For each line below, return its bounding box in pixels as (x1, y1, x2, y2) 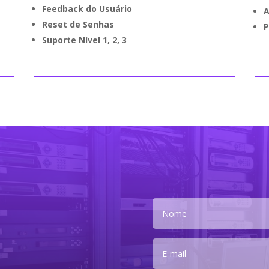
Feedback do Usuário (41, 3, 132, 15)
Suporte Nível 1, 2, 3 (41, 34, 127, 46)
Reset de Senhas (41, 19, 114, 31)
